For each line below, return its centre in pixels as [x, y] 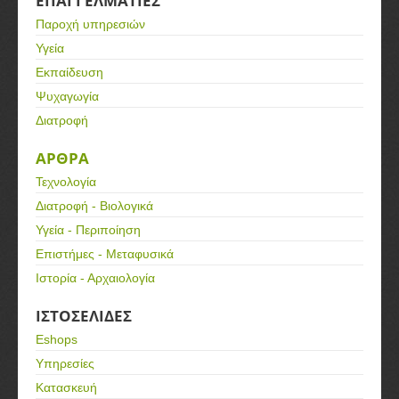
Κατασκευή [66, 388]
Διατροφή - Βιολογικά [94, 206]
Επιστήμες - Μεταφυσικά [105, 254]
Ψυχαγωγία [67, 97]
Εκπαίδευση [69, 73]
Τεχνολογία [66, 182]
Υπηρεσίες [65, 364]
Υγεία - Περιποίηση [88, 230]
